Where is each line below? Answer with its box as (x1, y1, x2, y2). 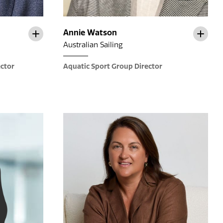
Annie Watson (63, 28, 117, 38)
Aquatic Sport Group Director (63, 62, 162, 71)
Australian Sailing (63, 40, 122, 50)
